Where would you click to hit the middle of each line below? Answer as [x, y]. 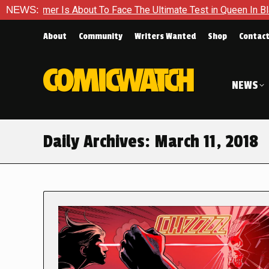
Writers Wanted [165, 36]
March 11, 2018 [206, 142]
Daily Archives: [99, 142]
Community [101, 36]
